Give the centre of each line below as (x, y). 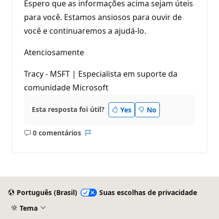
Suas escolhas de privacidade (148, 193)
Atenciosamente (54, 52)
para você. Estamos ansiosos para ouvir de (103, 17)
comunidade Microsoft (66, 87)
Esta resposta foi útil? (68, 109)
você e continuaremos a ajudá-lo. (85, 31)
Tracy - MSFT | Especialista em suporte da (101, 74)
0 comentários (57, 133)
